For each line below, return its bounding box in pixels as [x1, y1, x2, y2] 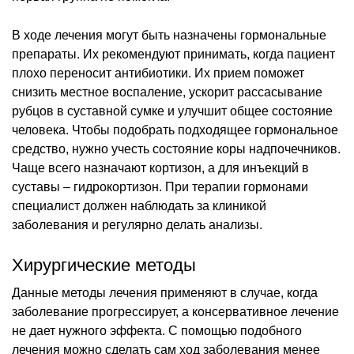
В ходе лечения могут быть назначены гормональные [12, 28, 326, 42]
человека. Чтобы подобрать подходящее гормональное [12, 122, 338, 137]
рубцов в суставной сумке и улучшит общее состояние [12, 104, 333, 118]
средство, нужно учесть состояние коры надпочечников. [12, 141, 341, 156]
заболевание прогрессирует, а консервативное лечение [12, 304, 339, 318]
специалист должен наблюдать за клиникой [12, 198, 266, 213]
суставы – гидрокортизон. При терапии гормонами [12, 179, 308, 194]
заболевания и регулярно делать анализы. [12, 217, 262, 232]
